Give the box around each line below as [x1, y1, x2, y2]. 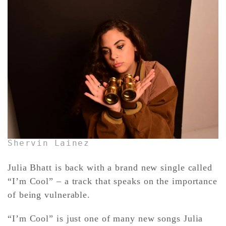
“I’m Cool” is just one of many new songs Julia [8, 213, 203, 224]
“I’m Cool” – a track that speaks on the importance [8, 176, 217, 187]
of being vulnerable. [8, 190, 90, 200]
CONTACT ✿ [20, 24, 61, 30]
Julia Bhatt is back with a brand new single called [8, 162, 212, 173]
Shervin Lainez [8, 138, 90, 148]
